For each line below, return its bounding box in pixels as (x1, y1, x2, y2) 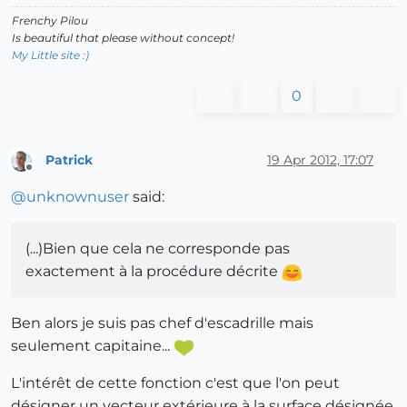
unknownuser (26, 188, 129, 206)
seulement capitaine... (11, 337, 174, 355)
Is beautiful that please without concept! (12, 30, 234, 45)
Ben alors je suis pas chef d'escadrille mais (11, 314, 313, 333)
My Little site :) (12, 47, 89, 62)
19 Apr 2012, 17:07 (267, 152, 373, 169)
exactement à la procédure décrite (25, 263, 282, 281)
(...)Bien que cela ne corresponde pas (25, 240, 290, 258)
